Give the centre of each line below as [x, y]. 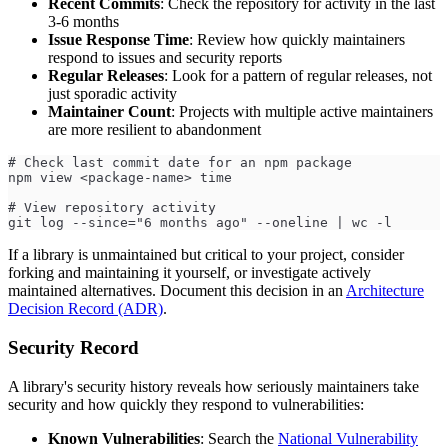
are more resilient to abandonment [154, 130]
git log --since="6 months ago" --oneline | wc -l [200, 223]
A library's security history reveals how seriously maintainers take [213, 386]
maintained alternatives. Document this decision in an [177, 291]
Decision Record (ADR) [85, 309]
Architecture [385, 291]
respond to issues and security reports [165, 58]
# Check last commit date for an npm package [180, 163]
